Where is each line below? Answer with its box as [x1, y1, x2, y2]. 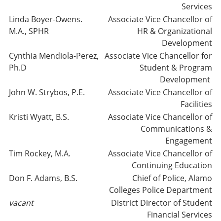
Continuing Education [132, 160, 212, 171]
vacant [9, 197, 34, 208]
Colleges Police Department [109, 184, 212, 195]
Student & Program [140, 62, 212, 73]
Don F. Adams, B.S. [9, 173, 77, 184]
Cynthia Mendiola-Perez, [9, 50, 99, 61]
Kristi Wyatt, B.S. [9, 111, 69, 122]
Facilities [181, 99, 212, 110]
